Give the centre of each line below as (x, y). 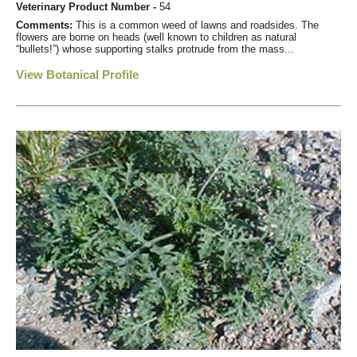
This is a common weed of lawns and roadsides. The (197, 25)
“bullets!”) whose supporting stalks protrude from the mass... (155, 49)
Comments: (46, 25)
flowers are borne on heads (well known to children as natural (156, 37)
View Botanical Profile (77, 75)
